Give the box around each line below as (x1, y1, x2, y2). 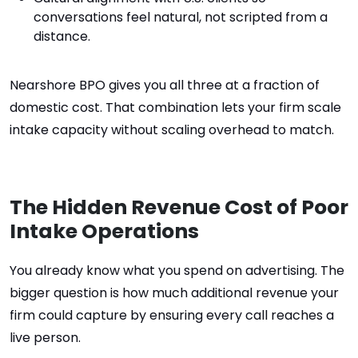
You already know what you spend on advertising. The (10, 261, 344, 280)
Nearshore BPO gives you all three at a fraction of (10, 76, 320, 94)
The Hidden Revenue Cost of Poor (10, 193, 348, 221)
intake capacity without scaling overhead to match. (10, 121, 334, 139)
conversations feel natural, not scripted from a (34, 8, 328, 26)
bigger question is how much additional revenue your (10, 284, 339, 302)
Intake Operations (10, 217, 199, 245)
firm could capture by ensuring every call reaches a (10, 306, 334, 324)
